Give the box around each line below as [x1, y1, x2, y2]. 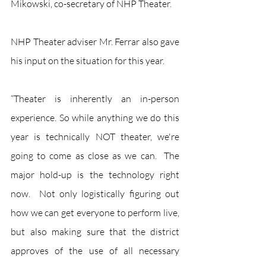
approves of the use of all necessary [11, 245, 179, 257]
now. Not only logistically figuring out [11, 188, 179, 200]
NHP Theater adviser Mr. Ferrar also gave [11, 36, 179, 48]
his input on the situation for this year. [11, 55, 166, 67]
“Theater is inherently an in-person [11, 93, 179, 105]
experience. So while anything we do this [11, 112, 179, 124]
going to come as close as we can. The [11, 150, 179, 162]
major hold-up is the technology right [11, 169, 179, 181]
